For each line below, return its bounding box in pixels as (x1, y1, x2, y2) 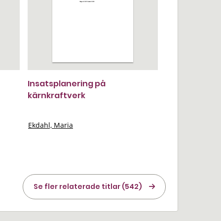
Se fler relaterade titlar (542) (34, 182, 142, 191)
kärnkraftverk (28, 90, 85, 101)
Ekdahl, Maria (28, 120, 73, 130)
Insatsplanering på (28, 78, 106, 89)
